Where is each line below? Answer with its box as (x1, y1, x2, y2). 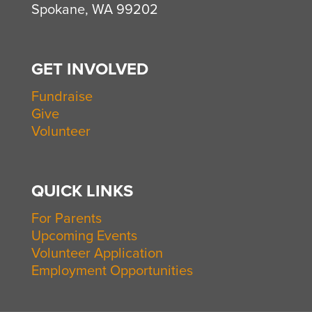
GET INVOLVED (31, 59, 148, 79)
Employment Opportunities (31, 263, 193, 279)
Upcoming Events (31, 228, 137, 244)
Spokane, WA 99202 (31, 1, 158, 18)
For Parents (31, 210, 102, 227)
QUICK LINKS (31, 181, 133, 201)
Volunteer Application (31, 245, 163, 262)
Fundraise (31, 88, 93, 105)
